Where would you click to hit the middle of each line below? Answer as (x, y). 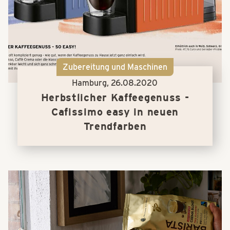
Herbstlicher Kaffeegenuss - (115, 98)
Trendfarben (115, 127)
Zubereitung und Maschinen (115, 67)
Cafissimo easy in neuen (115, 112)
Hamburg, (92, 83)
